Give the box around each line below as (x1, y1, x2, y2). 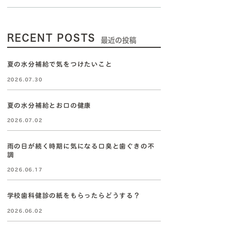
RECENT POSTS (7, 33, 96, 42)
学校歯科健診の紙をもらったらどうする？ (7, 192, 140, 199)
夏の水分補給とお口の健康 (7, 102, 92, 109)
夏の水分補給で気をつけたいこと (7, 61, 112, 68)
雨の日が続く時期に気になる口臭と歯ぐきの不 (7, 142, 155, 150)
